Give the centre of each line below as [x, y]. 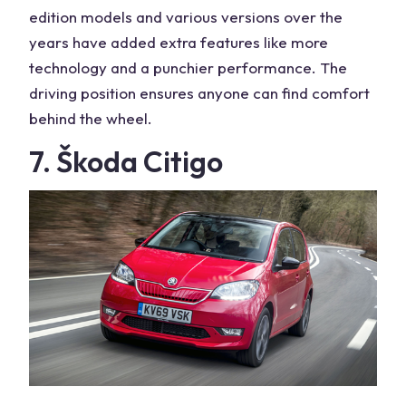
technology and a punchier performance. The [188, 67]
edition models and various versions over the [186, 16]
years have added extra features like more [179, 42]
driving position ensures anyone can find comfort [199, 92]
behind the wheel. [91, 118]
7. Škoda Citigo [126, 161]
